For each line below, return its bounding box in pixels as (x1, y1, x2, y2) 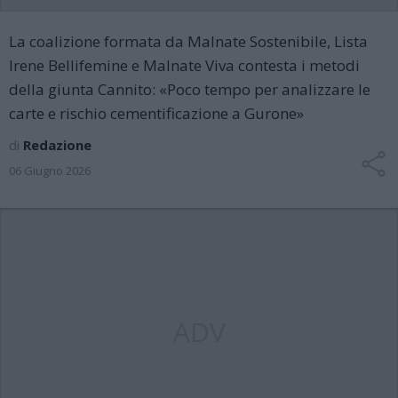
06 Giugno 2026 (9, 163, 91, 179)
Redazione (23, 136, 92, 154)
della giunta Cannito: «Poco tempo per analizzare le (9, 79, 370, 99)
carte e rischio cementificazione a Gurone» (9, 103, 304, 123)
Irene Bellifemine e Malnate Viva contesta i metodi (9, 55, 360, 76)
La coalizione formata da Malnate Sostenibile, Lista (9, 31, 368, 52)
